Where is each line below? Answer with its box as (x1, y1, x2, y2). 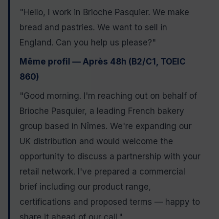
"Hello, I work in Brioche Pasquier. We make (20, 7, 189, 18)
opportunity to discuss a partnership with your (20, 152, 200, 162)
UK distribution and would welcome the (20, 136, 173, 147)
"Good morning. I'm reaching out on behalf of (20, 91, 197, 101)
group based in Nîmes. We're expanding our (20, 121, 192, 131)
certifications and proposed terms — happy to (20, 197, 200, 207)
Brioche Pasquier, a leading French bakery (20, 106, 184, 116)
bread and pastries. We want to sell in (20, 22, 167, 33)
